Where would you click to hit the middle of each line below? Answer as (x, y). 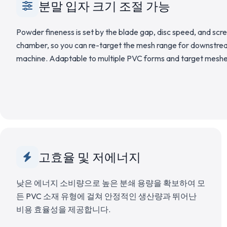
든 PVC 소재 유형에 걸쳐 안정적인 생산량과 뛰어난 (106, 196)
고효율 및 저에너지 (90, 157)
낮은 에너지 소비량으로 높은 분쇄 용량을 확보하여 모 (111, 183)
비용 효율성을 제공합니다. (63, 209)
